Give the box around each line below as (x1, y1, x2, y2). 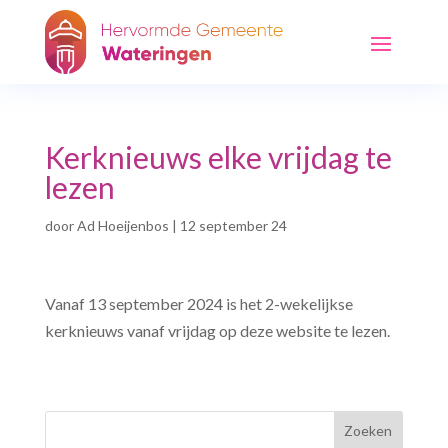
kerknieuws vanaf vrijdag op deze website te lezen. (44, 320, 390, 340)
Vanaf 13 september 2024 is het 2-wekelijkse (44, 293, 353, 313)
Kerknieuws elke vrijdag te (44, 138, 392, 175)
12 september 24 (179, 216, 287, 234)
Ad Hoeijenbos (76, 216, 169, 234)
